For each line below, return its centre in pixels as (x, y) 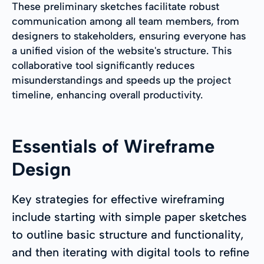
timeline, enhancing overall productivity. (107, 94)
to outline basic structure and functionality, (128, 234)
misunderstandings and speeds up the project (121, 80)
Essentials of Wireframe (113, 146)
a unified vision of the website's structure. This (122, 50)
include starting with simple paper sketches (129, 217)
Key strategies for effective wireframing (118, 199)
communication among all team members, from (126, 21)
